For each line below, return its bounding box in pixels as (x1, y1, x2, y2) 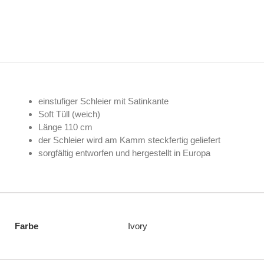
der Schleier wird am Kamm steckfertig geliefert (38, 135, 220, 146)
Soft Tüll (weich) (38, 109, 100, 120)
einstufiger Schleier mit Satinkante (38, 96, 169, 107)
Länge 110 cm (38, 122, 93, 133)
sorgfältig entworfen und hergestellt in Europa (38, 148, 210, 159)
